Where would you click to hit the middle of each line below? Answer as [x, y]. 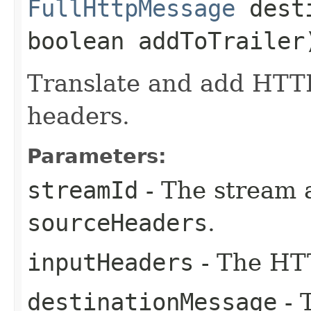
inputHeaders [110, 262]
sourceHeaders [117, 222]
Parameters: [97, 156]
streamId [83, 190]
